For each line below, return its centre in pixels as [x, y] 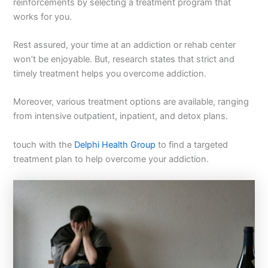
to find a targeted [192, 144]
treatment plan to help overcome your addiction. [111, 159]
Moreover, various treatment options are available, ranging [131, 102]
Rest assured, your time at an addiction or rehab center [125, 45]
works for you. [43, 16]
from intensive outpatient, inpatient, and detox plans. [121, 116]
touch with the [44, 144]
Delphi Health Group [115, 144]
